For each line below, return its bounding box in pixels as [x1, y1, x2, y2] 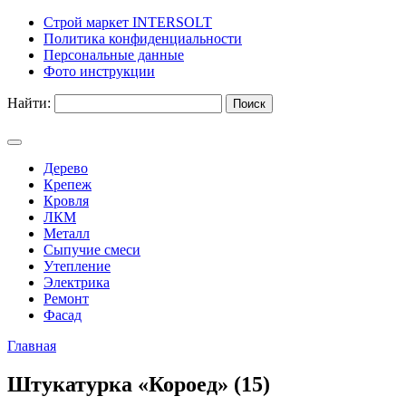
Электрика [43, 275, 110, 290]
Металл [43, 226, 90, 241]
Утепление [43, 258, 111, 274]
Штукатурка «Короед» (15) [7, 372, 270, 396]
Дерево [43, 160, 88, 176]
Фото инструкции [43, 63, 155, 79]
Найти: [7, 95, 51, 111]
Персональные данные [43, 47, 184, 63]
